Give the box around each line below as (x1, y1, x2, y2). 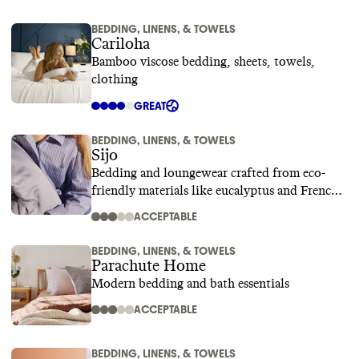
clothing (91, 73, 138, 86)
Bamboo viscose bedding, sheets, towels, (91, 55, 315, 68)
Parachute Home (91, 258, 206, 274)
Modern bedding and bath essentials (91, 277, 289, 290)
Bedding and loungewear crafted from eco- (91, 167, 325, 179)
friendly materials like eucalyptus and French (91, 184, 338, 197)
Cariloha (91, 36, 150, 52)
